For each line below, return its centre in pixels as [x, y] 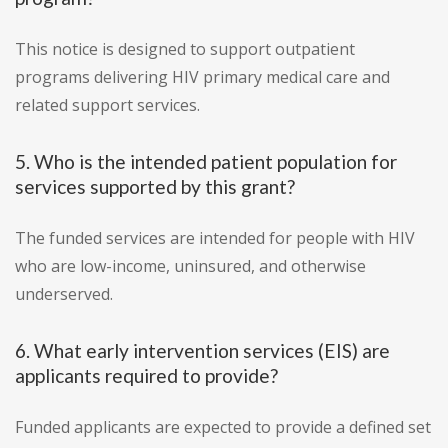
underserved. [64, 294]
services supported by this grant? [155, 187]
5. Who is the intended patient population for [206, 162]
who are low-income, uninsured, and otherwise [190, 266]
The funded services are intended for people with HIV [215, 238]
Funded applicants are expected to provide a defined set [223, 427]
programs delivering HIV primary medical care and [202, 77]
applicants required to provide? [146, 376]
